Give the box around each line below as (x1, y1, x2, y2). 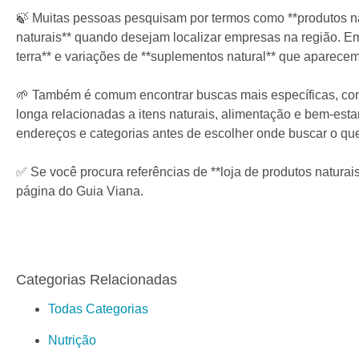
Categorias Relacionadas (16, 272, 177, 288)
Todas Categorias (48, 302, 148, 317)
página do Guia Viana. (16, 184, 143, 199)
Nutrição (48, 333, 96, 348)
